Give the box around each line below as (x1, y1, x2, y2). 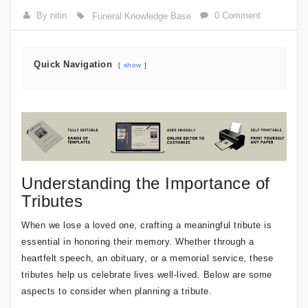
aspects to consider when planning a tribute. (21, 285, 212, 296)
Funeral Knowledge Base (91, 11, 191, 21)
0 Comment (214, 10, 261, 21)
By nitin (36, 10, 67, 21)
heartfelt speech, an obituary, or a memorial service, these (21, 252, 274, 263)
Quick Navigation (34, 59, 112, 69)
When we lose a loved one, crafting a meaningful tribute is (21, 219, 272, 230)
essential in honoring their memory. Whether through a (21, 236, 254, 247)
